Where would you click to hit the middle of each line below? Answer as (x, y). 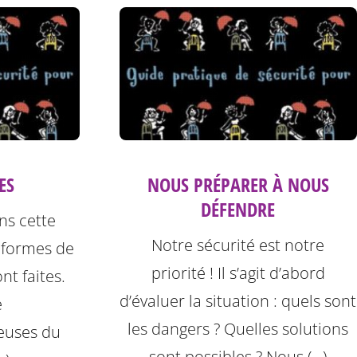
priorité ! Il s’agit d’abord (238, 273)
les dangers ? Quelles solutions (238, 329)
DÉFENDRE (238, 210)
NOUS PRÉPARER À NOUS (238, 185)
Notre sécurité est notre (238, 245)
